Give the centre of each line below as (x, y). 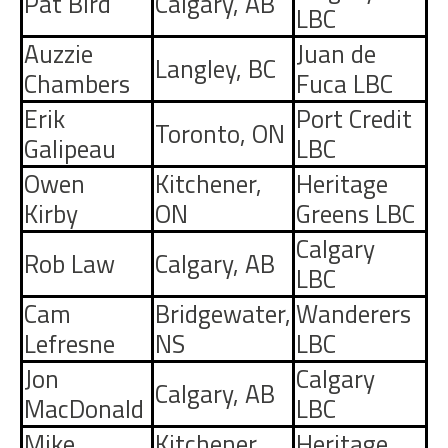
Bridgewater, (223, 314)
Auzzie (58, 54)
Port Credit (354, 119)
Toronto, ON (220, 134)
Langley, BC (215, 69)
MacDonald (84, 409)
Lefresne (69, 344)
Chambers (77, 84)
